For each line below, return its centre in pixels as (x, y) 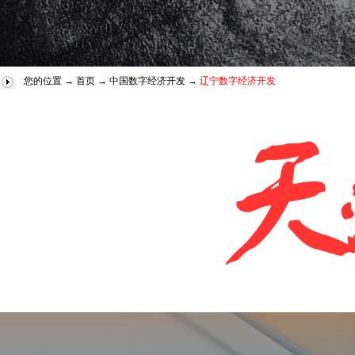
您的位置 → (50, 81)
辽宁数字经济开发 (238, 81)
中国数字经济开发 (147, 81)
